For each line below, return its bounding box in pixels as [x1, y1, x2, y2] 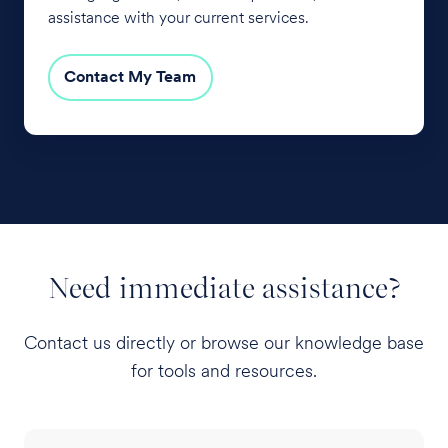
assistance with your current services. [48, 7, 309, 27]
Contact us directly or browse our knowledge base [24, 331, 424, 353]
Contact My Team [64, 67, 197, 87]
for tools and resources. [131, 359, 317, 381]
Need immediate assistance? [47, 270, 401, 305]
